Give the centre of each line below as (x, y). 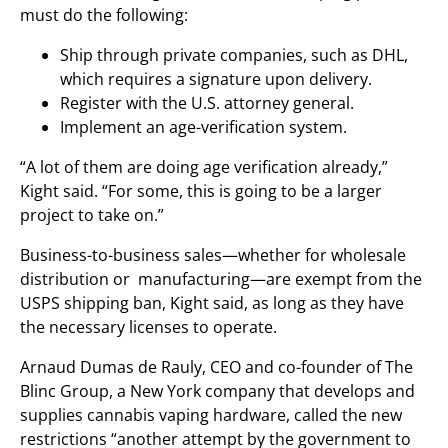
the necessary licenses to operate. (148, 327)
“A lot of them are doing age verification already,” (204, 167)
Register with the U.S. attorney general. (207, 103)
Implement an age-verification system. (203, 127)
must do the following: (104, 15)
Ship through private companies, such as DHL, (234, 55)
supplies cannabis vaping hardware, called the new (211, 415)
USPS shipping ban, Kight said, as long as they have (212, 303)
